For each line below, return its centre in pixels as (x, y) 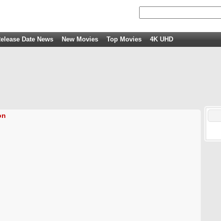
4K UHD (162, 39)
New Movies (80, 39)
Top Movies (124, 39)
